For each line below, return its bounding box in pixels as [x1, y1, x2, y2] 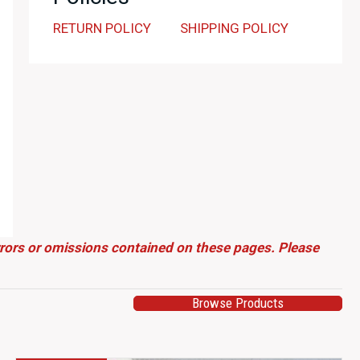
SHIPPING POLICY [180, 20, 288, 36]
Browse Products [192, 295, 284, 311]
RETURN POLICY [53, 20, 151, 36]
